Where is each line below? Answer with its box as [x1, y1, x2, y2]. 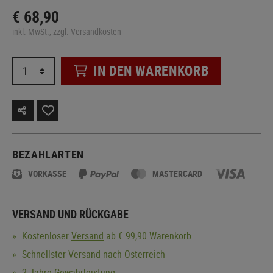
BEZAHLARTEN [12, 146, 85, 161]
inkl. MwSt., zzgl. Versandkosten [12, 25, 121, 37]
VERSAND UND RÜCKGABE [12, 206, 129, 221]
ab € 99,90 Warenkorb [104, 229, 191, 243]
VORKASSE [28, 167, 66, 179]
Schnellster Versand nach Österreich [19, 247, 165, 261]
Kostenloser [19, 229, 71, 243]
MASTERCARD [152, 167, 203, 179]
